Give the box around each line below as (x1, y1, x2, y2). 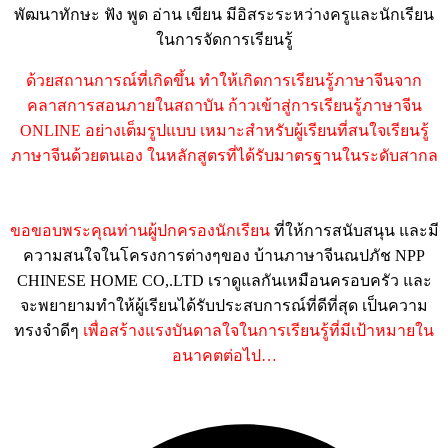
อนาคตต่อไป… (171, 346, 277, 364)
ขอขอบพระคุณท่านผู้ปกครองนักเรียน (9, 221, 270, 239)
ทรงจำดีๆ (14, 321, 79, 339)
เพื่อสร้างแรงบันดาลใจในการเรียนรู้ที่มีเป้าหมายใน (83, 321, 434, 339)
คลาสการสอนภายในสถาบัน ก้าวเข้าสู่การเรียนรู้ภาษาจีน (26, 96, 422, 114)
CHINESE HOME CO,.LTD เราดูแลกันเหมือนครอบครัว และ (16, 271, 432, 289)
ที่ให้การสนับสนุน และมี (273, 221, 439, 239)
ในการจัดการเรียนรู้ (155, 30, 293, 48)
